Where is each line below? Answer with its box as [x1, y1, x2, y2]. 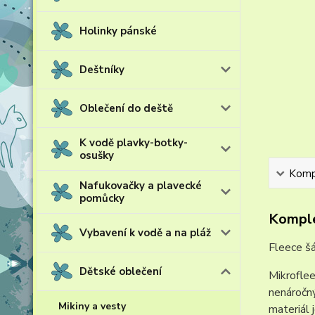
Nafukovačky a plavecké [79, 179, 202, 193]
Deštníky [79, 63, 124, 77]
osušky [79, 148, 114, 162]
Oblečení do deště [79, 101, 173, 115]
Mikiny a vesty [58, 300, 126, 313]
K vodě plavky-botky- [79, 136, 188, 150]
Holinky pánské [79, 24, 157, 38]
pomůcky [79, 191, 124, 205]
